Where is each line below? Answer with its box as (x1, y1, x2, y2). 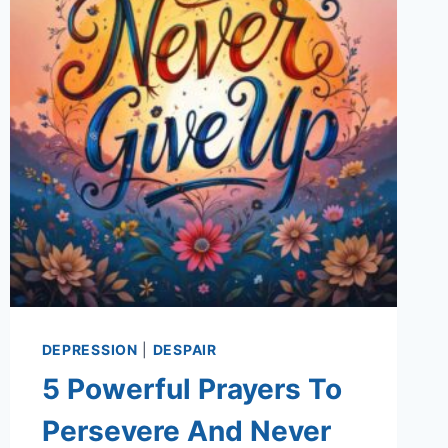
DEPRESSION (41, 341, 138, 359)
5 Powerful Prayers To (41, 372, 342, 407)
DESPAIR (152, 341, 217, 359)
